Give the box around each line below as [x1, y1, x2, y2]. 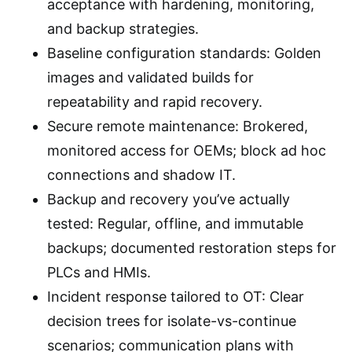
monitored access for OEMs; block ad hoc [47, 142, 326, 159]
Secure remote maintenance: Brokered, [47, 118, 308, 134]
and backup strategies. [47, 20, 199, 37]
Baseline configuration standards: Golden [47, 45, 321, 61]
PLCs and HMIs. [47, 264, 151, 280]
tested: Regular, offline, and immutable [47, 215, 303, 232]
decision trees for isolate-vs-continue [47, 313, 296, 329]
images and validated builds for [47, 69, 254, 86]
